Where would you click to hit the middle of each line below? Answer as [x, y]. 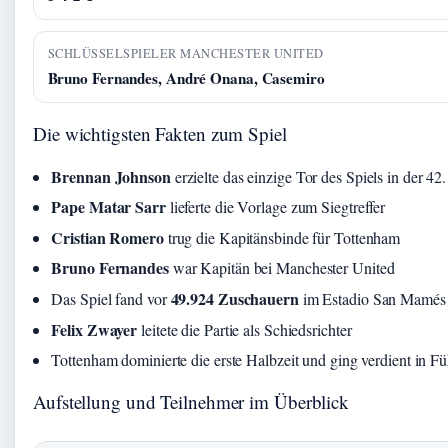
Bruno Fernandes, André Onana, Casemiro [186, 77]
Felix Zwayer [94, 329]
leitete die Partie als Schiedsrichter [244, 329]
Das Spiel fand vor [111, 298]
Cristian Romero [107, 237]
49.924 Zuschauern [234, 298]
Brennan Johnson [111, 176]
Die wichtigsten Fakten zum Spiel [160, 133]
